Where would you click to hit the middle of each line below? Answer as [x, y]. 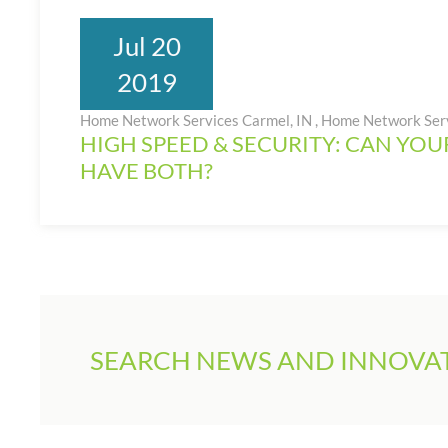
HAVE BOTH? [146, 171]
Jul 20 [146, 46]
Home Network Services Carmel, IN [197, 120]
